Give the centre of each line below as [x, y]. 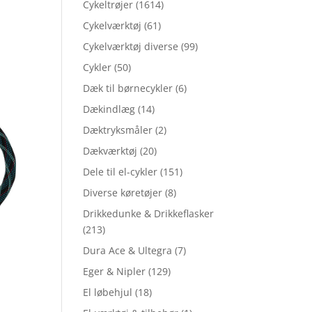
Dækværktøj [110, 151]
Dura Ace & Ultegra [128, 251]
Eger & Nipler [115, 272]
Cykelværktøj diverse [131, 47]
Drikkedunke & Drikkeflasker [149, 214]
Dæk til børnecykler [128, 88]
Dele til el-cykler [120, 172]
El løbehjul [108, 292]
